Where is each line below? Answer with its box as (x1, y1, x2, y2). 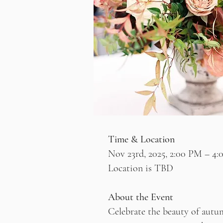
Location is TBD (108, 162, 173, 174)
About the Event (108, 191, 173, 203)
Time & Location (108, 133, 175, 145)
